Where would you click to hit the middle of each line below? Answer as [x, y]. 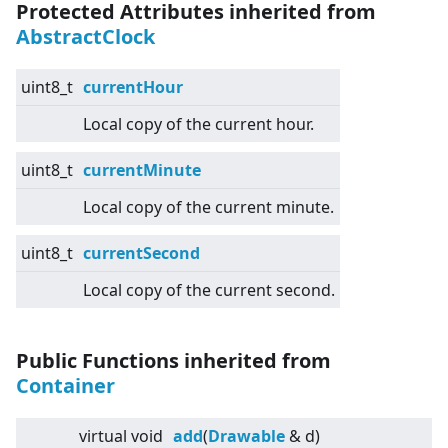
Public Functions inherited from [173, 361]
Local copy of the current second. [209, 290]
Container [65, 386]
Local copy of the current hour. [198, 124]
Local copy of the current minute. [208, 207]
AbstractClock [85, 37]
